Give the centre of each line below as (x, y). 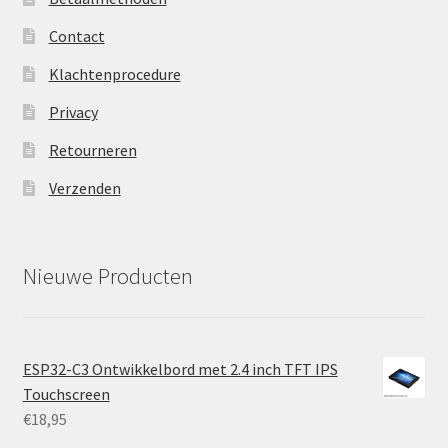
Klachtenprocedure (114, 74)
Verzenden (84, 188)
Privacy (73, 112)
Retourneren (92, 150)
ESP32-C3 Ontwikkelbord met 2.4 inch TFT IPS (180, 368)
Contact (76, 36)
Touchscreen (66, 393)
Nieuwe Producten (107, 276)
